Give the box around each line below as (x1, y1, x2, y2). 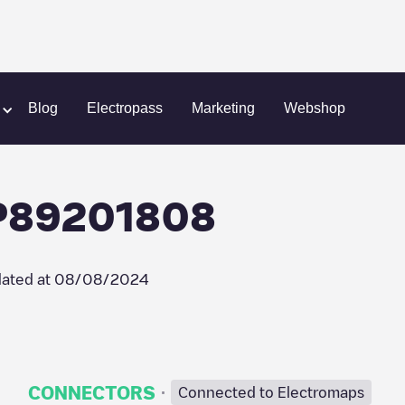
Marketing (192, 100, 255, 116)
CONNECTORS (27, 383, 155, 401)
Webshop (284, 100, 345, 116)
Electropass (87, 100, 163, 116)
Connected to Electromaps (177, 385, 364, 400)
